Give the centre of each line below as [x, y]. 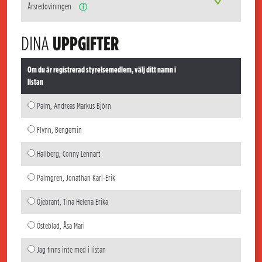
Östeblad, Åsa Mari [61, 226]
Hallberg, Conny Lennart [68, 154]
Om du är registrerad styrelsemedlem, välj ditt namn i [101, 70]
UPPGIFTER [86, 44]
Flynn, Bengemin [59, 130]
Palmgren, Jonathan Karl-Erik [76, 178]
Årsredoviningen [50, 7]
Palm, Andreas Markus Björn [74, 106]
